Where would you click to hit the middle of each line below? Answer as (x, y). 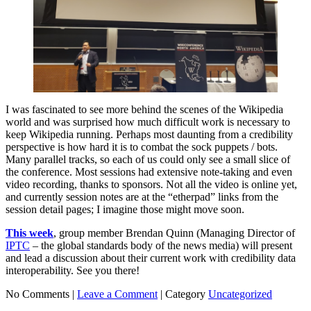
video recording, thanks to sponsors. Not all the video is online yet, (151, 184)
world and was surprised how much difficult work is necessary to (148, 121)
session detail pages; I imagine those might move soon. (125, 209)
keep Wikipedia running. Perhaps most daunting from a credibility (149, 134)
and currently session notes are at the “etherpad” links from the (142, 196)
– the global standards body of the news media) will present (161, 245)
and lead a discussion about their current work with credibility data (151, 258)
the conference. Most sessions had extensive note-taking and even (149, 171)
